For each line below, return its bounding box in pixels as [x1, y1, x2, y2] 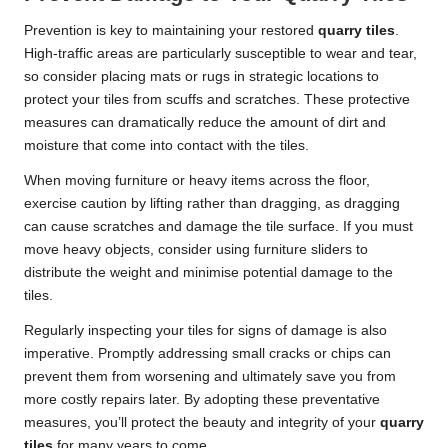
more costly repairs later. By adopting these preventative [24, 391, 380, 407]
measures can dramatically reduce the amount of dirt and [24, 114, 386, 130]
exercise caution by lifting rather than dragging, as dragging [24, 195, 400, 211]
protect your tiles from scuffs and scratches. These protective [24, 91, 410, 107]
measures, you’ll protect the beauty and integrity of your [24, 414, 380, 430]
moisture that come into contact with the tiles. [24, 137, 309, 153]
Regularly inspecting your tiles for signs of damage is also [24, 322, 387, 338]
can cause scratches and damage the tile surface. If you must [24, 218, 413, 234]
